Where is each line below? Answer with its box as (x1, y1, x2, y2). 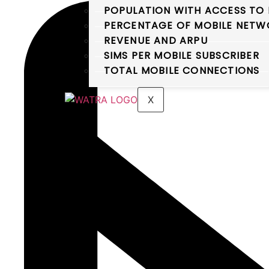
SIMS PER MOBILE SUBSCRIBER (103, 49, 259, 63)
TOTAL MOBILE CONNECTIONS (103, 64, 260, 78)
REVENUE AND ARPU (103, 34, 208, 48)
